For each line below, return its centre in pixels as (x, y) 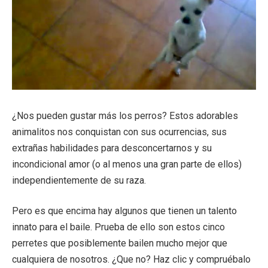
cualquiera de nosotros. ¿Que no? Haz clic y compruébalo (131, 260)
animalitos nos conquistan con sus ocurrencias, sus (119, 132)
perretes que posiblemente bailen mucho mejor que (120, 243)
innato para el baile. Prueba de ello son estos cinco (118, 227)
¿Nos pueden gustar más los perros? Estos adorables (125, 115)
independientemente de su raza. (79, 180)
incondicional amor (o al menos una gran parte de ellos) (127, 164)
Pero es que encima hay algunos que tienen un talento (124, 211)
